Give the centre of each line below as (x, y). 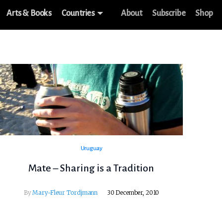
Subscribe (169, 13)
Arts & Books (29, 13)
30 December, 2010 (133, 193)
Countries (78, 13)
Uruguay (91, 149)
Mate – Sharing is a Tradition (91, 168)
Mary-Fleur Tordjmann (65, 193)
